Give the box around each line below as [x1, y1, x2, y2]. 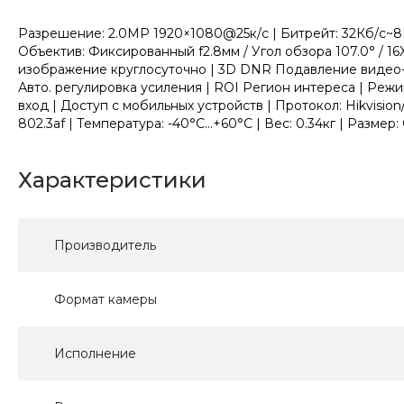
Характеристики [18, 167, 207, 194]
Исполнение [54, 345, 136, 363]
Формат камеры [54, 291, 157, 308]
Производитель [54, 237, 156, 254]
